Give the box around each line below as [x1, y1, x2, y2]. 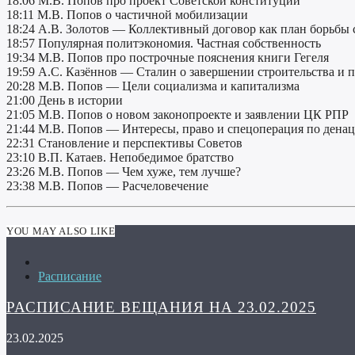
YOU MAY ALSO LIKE [6, 225, 116, 238]
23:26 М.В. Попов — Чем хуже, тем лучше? [6, 165, 241, 179]
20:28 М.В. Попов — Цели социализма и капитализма [6, 79, 300, 94]
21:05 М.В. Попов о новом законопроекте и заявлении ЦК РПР [6, 108, 349, 122]
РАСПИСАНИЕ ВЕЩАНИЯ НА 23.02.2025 [6, 299, 316, 316]
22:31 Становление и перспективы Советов [6, 136, 242, 151]
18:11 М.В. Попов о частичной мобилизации [6, 8, 248, 22]
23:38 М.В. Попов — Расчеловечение [6, 179, 208, 193]
